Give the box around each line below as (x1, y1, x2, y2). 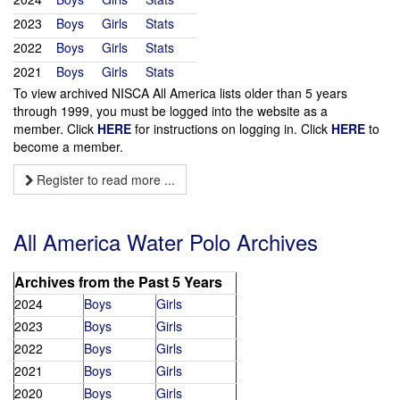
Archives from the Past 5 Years (14, 271, 222, 292)
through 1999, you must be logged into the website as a (13, 102, 328, 120)
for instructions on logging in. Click (131, 120, 331, 137)
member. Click (13, 120, 97, 137)
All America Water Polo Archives (13, 226, 318, 257)
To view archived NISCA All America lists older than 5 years (13, 84, 347, 102)
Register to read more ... (33, 171, 175, 188)
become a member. (13, 137, 123, 155)
